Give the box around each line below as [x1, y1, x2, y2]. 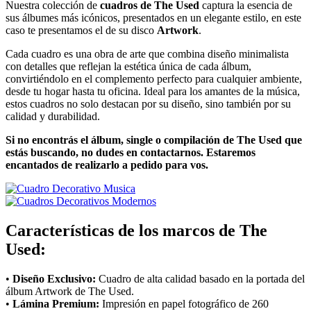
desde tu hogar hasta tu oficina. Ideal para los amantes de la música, [6, 85, 300, 97]
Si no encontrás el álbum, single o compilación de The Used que [6, 133, 302, 146]
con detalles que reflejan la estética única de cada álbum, [6, 60, 251, 72]
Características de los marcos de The [6, 221, 267, 239]
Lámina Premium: [12, 297, 99, 310]
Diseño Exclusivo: [12, 272, 96, 285]
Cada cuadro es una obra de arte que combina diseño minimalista [6, 47, 289, 60]
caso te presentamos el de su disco [6, 24, 157, 36]
